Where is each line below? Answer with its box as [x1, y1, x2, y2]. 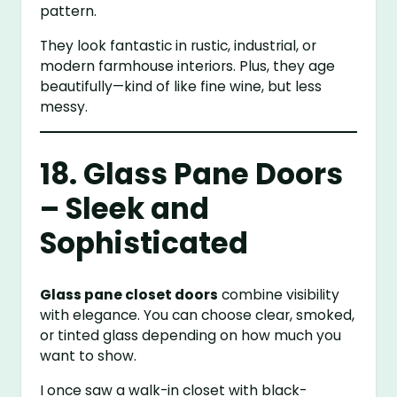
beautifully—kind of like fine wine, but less [40, 77, 323, 96]
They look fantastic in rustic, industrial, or [40, 36, 317, 55]
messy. [40, 97, 89, 116]
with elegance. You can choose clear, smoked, [40, 305, 355, 324]
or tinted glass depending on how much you [40, 325, 342, 345]
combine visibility [218, 284, 340, 304]
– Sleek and [40, 188, 210, 229]
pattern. [40, 2, 97, 21]
